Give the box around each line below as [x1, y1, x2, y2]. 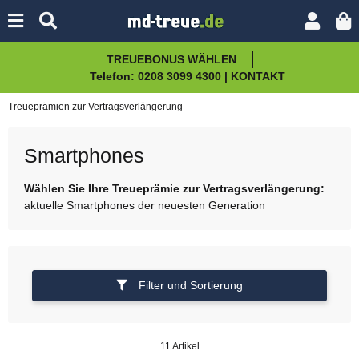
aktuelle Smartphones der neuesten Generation [24, 198, 265, 212]
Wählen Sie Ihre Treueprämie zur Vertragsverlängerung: [24, 181, 325, 195]
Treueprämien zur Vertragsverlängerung [8, 101, 183, 111]
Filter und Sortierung [139, 278, 243, 292]
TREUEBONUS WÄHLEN [106, 53, 236, 66]
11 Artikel [159, 340, 200, 352]
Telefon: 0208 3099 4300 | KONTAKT [90, 70, 285, 83]
